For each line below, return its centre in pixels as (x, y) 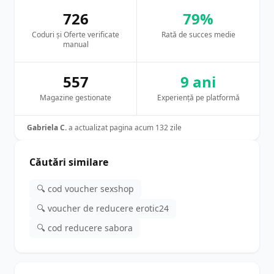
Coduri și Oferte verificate (76, 35)
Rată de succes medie (198, 35)
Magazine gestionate (76, 98)
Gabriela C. (47, 128)
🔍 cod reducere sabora (85, 228)
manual (76, 44)
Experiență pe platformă (198, 98)
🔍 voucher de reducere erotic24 (103, 208)
